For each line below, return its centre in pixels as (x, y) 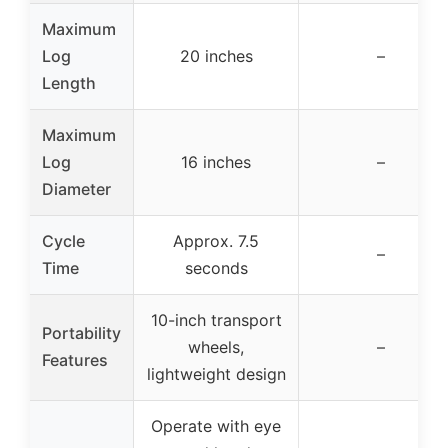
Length (69, 82)
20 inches (216, 55)
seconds (216, 267)
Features (75, 359)
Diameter (76, 188)
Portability (81, 332)
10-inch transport (216, 319)
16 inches (216, 161)
